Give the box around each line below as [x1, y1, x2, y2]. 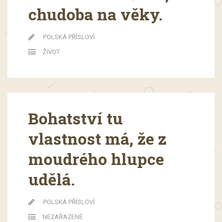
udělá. [28, 168, 75, 190]
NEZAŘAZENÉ [42, 213, 83, 221]
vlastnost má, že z [28, 128, 166, 150]
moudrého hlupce [28, 148, 164, 170]
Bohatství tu [28, 108, 123, 129]
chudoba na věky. [28, 3, 163, 25]
